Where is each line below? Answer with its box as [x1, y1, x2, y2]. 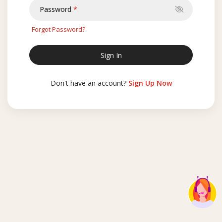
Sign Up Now [128, 78, 172, 88]
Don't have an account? [50, 78, 128, 88]
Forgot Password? [32, 25, 85, 34]
